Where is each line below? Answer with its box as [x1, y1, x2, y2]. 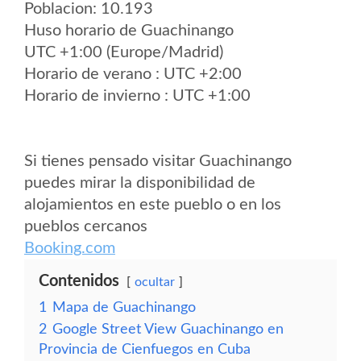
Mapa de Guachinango [52, 301, 196, 314]
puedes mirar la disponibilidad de [24, 175, 255, 191]
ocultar [135, 276, 175, 288]
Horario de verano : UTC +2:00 [24, 66, 242, 82]
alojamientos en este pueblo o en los [24, 197, 281, 213]
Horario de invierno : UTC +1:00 [24, 88, 251, 104]
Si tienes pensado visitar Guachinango [24, 153, 292, 169]
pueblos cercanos [24, 218, 147, 234]
